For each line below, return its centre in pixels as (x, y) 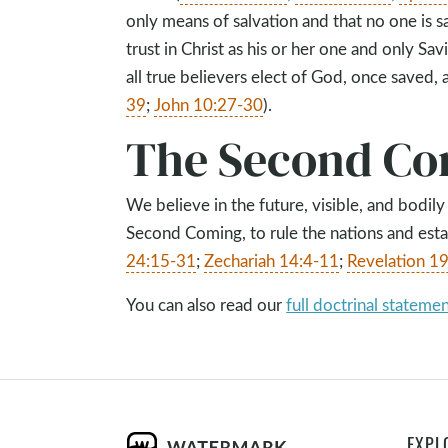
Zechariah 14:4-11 (272, 260)
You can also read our (206, 304)
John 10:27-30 (209, 104)
